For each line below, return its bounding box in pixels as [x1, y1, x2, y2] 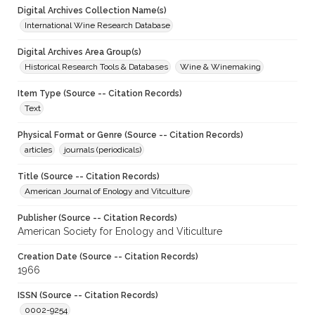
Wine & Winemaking [180, 62, 261, 72]
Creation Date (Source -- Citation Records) [18, 252, 198, 262]
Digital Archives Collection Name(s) [18, 6, 167, 16]
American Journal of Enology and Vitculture [25, 186, 190, 197]
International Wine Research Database [25, 20, 170, 31]
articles [25, 145, 52, 155]
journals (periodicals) [64, 145, 141, 155]
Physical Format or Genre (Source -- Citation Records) [18, 130, 243, 141]
